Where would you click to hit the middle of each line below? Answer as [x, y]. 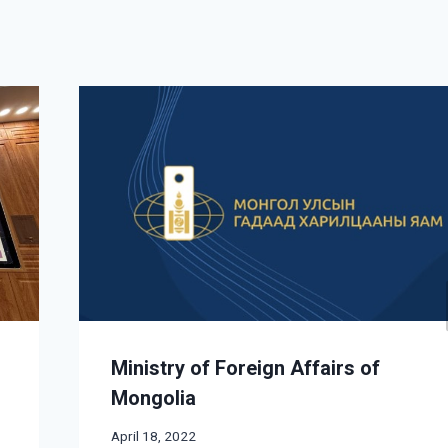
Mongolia [154, 397]
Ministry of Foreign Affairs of [246, 367]
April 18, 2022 [154, 436]
